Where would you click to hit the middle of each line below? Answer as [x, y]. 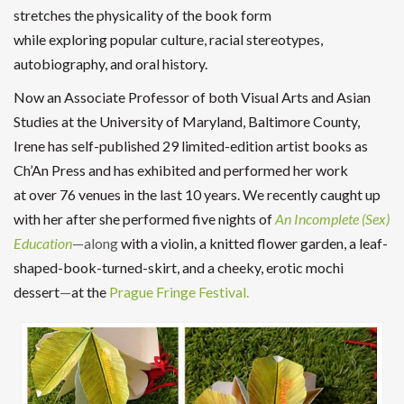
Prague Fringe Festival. [179, 292]
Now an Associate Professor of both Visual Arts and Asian [192, 97]
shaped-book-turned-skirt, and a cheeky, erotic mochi [179, 267]
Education [43, 243]
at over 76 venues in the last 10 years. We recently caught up [197, 194]
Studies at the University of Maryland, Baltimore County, [187, 121]
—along [95, 243]
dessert [37, 292]
